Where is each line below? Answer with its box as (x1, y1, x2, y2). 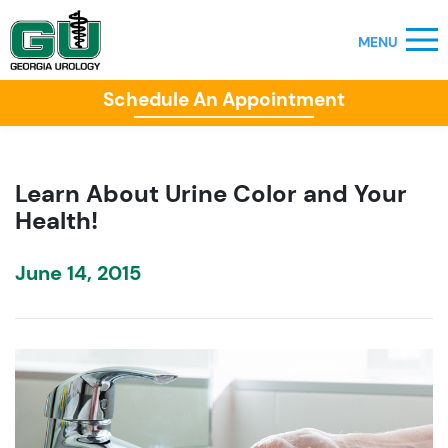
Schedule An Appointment (103, 87, 345, 112)
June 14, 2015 (15, 260, 141, 286)
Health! (15, 205, 98, 236)
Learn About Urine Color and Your (15, 178, 407, 209)
